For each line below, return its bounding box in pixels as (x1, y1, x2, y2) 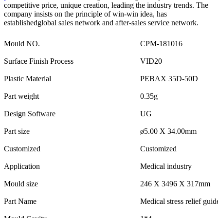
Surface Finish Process (4, 56, 73, 65)
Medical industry (140, 162, 192, 170)
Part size (4, 127, 30, 135)
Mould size (4, 179, 38, 188)
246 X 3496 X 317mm (140, 179, 210, 188)
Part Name (4, 197, 36, 205)
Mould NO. (4, 39, 40, 48)
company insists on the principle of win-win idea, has (4, 9, 167, 18)
